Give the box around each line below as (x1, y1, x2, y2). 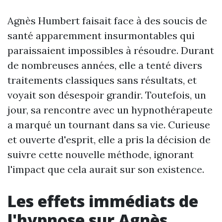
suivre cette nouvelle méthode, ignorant (7, 148, 194, 161)
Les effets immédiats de (7, 190, 198, 212)
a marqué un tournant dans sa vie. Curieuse (7, 118, 210, 131)
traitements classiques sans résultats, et (7, 74, 197, 86)
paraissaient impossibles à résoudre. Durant (7, 44, 214, 56)
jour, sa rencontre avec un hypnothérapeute (7, 104, 213, 116)
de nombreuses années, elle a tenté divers (7, 59, 202, 71)
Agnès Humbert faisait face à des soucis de (7, 14, 207, 27)
